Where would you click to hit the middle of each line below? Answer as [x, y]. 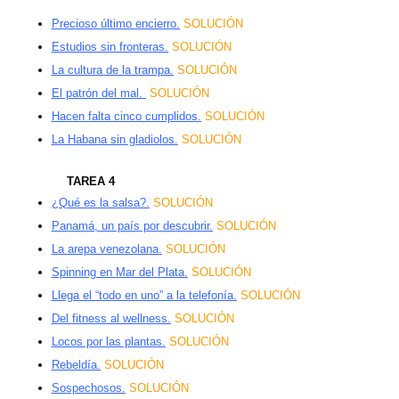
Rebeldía [74, 365]
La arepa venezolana [105, 249]
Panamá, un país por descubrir [130, 226]
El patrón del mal [95, 94]
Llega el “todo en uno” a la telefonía [142, 296]
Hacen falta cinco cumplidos [124, 117]
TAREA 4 [90, 182]
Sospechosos [86, 388]
